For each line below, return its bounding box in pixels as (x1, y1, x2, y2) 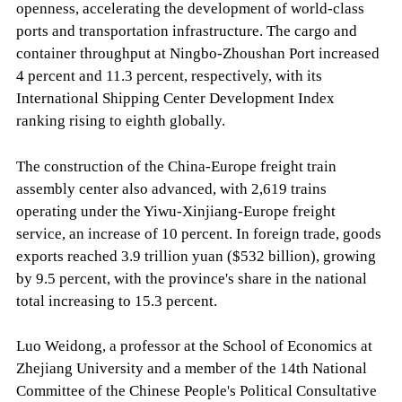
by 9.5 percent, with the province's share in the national (15, 269, 367, 287)
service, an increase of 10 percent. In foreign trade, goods (15, 224, 381, 242)
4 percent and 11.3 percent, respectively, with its (15, 67, 322, 85)
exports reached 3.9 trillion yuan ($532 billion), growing (15, 247, 376, 265)
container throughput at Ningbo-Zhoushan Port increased (15, 45, 380, 63)
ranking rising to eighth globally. (15, 112, 225, 130)
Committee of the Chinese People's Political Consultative (15, 381, 377, 399)
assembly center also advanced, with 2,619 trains (15, 179, 327, 197)
